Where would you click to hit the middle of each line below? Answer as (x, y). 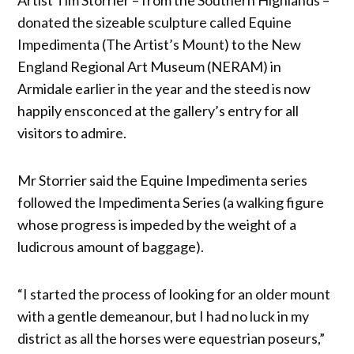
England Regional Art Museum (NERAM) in (150, 66)
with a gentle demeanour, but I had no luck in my (164, 316)
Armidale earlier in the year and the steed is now (164, 88)
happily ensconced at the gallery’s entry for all (158, 110)
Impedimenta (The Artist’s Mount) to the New (160, 44)
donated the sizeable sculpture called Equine (155, 22)
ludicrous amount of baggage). (111, 246)
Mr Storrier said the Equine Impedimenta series (163, 180)
